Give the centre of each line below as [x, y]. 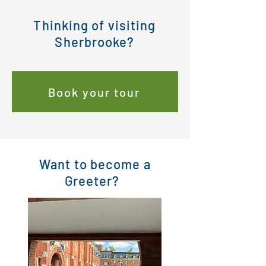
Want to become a [95, 164]
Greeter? [95, 180]
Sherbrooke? [95, 42]
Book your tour [94, 92]
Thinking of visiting [95, 25]
